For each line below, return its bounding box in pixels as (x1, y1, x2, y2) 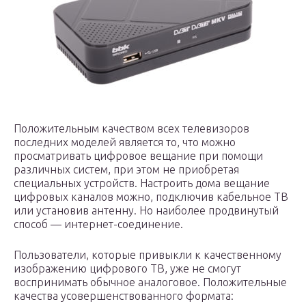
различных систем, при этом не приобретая (14, 163, 239, 176)
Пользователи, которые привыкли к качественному (14, 249, 281, 261)
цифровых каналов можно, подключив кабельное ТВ (14, 191, 288, 203)
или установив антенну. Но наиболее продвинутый (14, 204, 279, 217)
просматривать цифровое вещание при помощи (14, 150, 263, 162)
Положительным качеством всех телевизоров (14, 122, 249, 135)
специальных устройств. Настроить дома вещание (14, 177, 270, 189)
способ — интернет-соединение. (14, 218, 183, 230)
